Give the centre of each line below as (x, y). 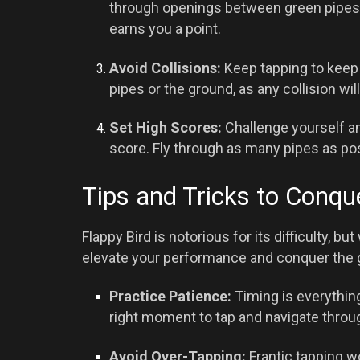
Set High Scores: (166, 128)
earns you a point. (166, 29)
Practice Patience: (171, 297)
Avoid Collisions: (166, 67)
